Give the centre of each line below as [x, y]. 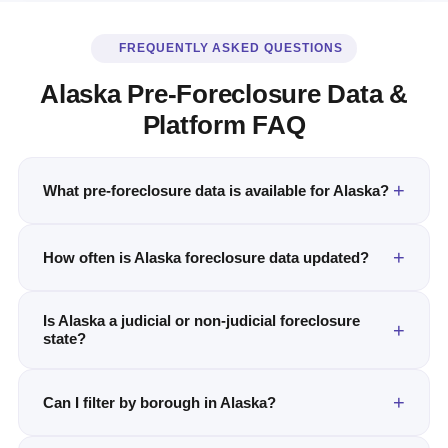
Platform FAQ [224, 125]
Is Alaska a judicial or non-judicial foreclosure [201, 320]
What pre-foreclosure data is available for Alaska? [216, 190]
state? [64, 338]
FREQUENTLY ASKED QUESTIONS [230, 48]
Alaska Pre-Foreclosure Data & [224, 94]
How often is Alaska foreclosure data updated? [206, 257]
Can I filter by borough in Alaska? [159, 402]
